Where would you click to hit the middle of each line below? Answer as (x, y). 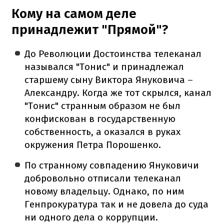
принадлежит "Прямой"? (90, 29)
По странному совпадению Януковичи (112, 165)
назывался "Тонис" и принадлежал (104, 66)
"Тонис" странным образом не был (103, 105)
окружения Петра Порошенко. (93, 144)
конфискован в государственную (100, 118)
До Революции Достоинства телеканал (113, 53)
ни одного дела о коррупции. (91, 217)
